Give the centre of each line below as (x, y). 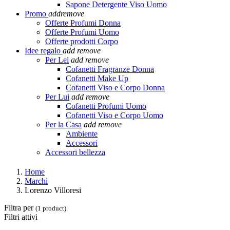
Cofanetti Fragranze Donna (110, 69)
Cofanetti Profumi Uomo (106, 106)
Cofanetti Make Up (97, 78)
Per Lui (57, 97)
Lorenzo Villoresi (53, 190)
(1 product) (51, 208)
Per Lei (57, 60)
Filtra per (20, 207)
